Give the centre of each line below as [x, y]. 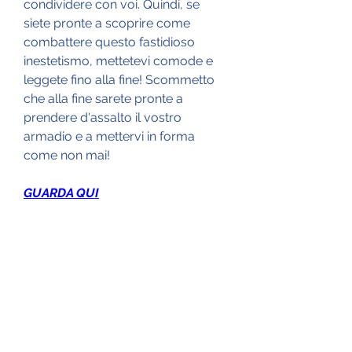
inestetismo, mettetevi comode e [118, 60]
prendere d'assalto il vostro [103, 117]
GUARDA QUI [61, 192]
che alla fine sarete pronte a [103, 98]
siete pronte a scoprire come [107, 23]
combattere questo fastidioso [109, 42]
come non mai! [67, 155]
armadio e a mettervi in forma [109, 136]
